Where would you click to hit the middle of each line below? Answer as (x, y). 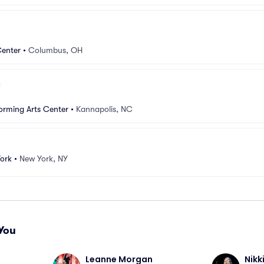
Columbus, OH (55, 50)
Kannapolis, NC (104, 109)
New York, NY (44, 158)
